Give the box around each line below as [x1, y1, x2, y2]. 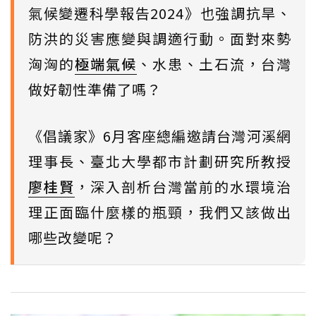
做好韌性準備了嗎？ [28, 79, 162, 99]
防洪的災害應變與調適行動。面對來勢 [28, 28, 291, 49]
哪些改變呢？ [28, 227, 117, 248]
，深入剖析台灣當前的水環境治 [75, 176, 291, 197]
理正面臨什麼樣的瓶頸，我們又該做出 [28, 202, 291, 222]
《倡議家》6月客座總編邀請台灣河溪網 [28, 126, 291, 146]
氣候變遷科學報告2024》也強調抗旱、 [28, 3, 291, 23]
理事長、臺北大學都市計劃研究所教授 [28, 151, 291, 171]
